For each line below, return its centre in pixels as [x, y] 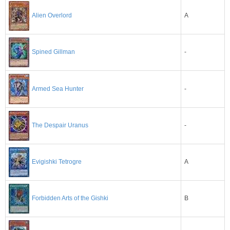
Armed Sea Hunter [58, 89]
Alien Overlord [52, 16]
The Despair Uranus [60, 126]
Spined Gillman [53, 52]
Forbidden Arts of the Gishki [70, 198]
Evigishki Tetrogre [57, 162]
